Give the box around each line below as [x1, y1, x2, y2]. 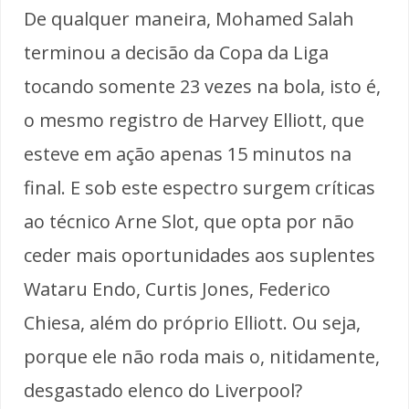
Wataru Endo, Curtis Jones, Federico [24, 276, 330, 301]
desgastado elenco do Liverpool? [24, 377, 302, 403]
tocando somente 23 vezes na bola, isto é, [24, 73, 381, 99]
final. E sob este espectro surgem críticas [24, 174, 375, 200]
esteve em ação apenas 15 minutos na [24, 141, 351, 166]
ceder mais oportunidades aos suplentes [24, 242, 375, 267]
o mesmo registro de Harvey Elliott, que [24, 107, 364, 132]
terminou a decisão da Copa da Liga [24, 39, 329, 65]
